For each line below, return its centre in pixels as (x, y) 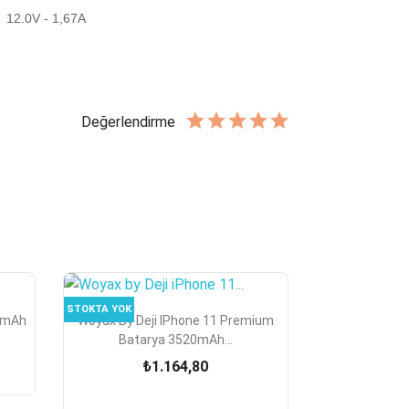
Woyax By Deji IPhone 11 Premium (175, 321)
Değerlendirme (128, 121)
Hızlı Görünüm (189, 318)
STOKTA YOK (99, 309)
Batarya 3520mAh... (175, 340)
